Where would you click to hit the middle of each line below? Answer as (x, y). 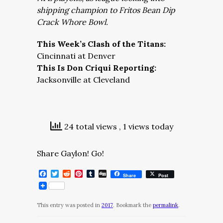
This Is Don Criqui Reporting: (97, 68)
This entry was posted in (69, 205)
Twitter (73, 174)
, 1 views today (146, 126)
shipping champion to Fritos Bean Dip (106, 10)
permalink (166, 205)
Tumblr (109, 174)
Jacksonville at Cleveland (83, 80)
